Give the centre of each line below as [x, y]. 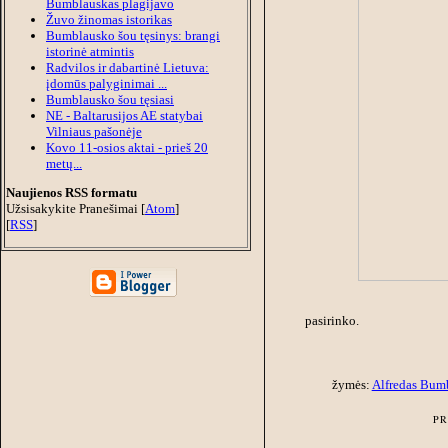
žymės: [351, 385]
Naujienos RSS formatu [71, 192]
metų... [64, 163]
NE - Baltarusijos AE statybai [124, 115]
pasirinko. [332, 320]
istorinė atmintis [90, 51]
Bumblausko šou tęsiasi [110, 99]
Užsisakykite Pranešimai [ [75, 208]
